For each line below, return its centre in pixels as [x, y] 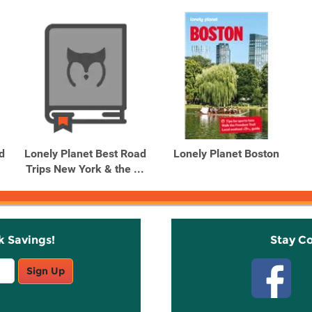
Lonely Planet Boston [226, 154]
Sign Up [45, 271]
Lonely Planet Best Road [85, 154]
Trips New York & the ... [85, 169]
